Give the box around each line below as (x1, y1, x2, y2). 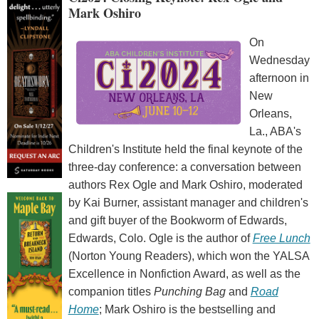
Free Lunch (252, 232, 310, 245)
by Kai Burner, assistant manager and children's (68, 197, 308, 209)
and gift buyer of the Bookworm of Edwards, (68, 214, 287, 227)
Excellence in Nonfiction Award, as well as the (68, 268, 300, 281)
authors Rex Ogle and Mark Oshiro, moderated (68, 179, 303, 192)
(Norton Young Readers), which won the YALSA (68, 250, 309, 263)
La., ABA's (249, 125, 301, 138)
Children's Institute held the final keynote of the (68, 143, 303, 156)
